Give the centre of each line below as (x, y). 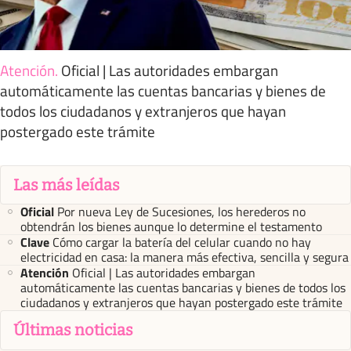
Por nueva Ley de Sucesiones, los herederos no (181, 212)
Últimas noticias (73, 330)
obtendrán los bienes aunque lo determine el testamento (171, 226)
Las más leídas (67, 185)
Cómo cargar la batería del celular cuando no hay (182, 242)
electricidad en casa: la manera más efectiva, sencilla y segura (185, 257)
